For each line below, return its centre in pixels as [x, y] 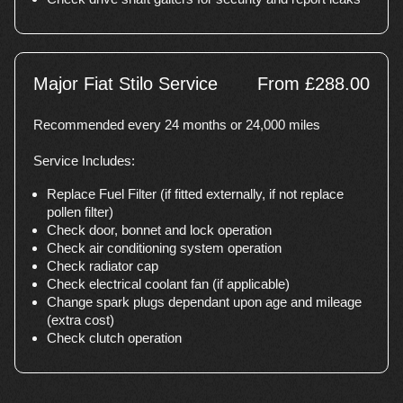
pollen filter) [80, 212]
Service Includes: [84, 161]
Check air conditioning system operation [164, 248]
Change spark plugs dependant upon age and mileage [204, 302]
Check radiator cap [103, 266]
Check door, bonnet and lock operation [159, 230]
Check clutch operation [114, 338]
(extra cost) [81, 320]
